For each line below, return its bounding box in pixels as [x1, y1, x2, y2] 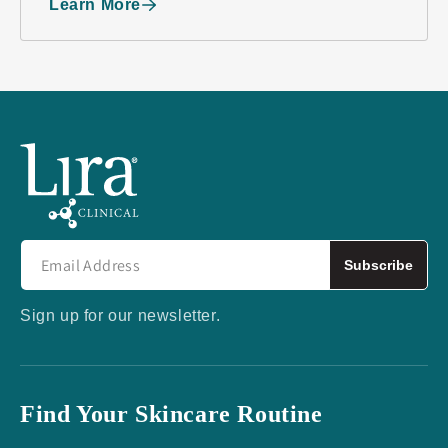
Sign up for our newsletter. [20, 306, 221, 324]
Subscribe [344, 256, 413, 273]
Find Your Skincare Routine [20, 400, 323, 427]
